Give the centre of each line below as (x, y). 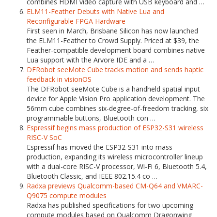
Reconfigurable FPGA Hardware (76, 21)
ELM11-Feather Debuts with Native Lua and (95, 11)
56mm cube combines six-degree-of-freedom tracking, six (117, 108)
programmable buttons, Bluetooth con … (91, 118)
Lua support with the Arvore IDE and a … (90, 60)
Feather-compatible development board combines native (116, 50)
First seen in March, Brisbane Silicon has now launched (112, 31)
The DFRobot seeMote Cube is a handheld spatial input (113, 89)
